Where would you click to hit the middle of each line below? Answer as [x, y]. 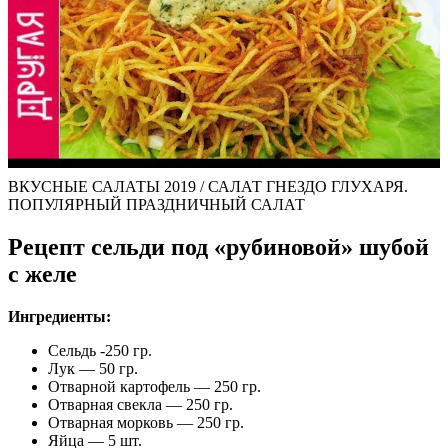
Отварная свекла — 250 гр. [140, 405]
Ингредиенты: [59, 317]
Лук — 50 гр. [93, 369]
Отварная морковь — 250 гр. [146, 423]
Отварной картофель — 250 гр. [154, 387]
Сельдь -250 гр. [100, 351]
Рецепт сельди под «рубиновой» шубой [218, 247]
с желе [42, 274]
